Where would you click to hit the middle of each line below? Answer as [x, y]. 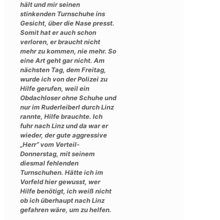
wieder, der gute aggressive [64, 135]
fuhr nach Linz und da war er [64, 125]
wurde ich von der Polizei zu [64, 79]
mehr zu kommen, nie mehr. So [68, 51]
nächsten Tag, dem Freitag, [63, 69]
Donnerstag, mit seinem [57, 153]
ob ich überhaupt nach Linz [62, 200]
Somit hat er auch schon [58, 32]
